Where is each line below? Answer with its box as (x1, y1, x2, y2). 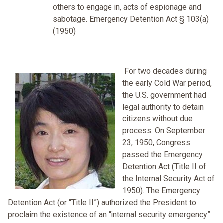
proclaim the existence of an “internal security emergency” (8, 210, 210, 220)
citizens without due (122, 114, 193, 124)
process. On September (122, 126, 205, 136)
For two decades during (124, 66, 207, 76)
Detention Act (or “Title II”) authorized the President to (8, 198, 196, 208)
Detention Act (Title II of (122, 162, 206, 172)
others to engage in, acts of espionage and (53, 2, 201, 12)
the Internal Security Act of (122, 174, 215, 184)
